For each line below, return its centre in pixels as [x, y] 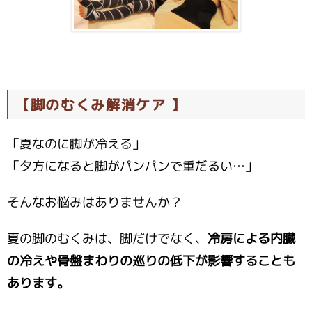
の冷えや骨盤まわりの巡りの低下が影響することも [151, 260]
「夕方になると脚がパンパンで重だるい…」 [132, 166]
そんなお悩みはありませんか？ [95, 202]
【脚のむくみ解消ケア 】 [101, 104]
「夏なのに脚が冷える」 [76, 143]
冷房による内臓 [251, 238]
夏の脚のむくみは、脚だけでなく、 [107, 238]
